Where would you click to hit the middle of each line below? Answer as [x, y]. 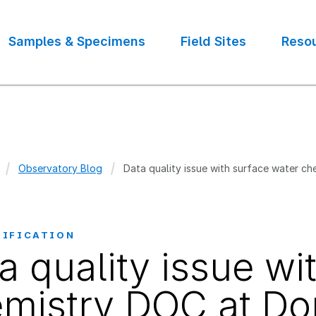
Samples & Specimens [77, 41]
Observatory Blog [60, 168]
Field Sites [213, 41]
